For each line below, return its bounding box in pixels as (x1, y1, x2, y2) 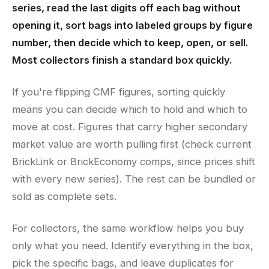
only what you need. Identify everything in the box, (12, 240, 253, 252)
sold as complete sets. (12, 190, 116, 203)
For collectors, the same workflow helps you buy (12, 222, 244, 235)
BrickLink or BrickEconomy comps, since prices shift (12, 156, 255, 168)
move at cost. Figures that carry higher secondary (12, 121, 247, 133)
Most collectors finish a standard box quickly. (12, 54, 232, 67)
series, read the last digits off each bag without (12, 2, 241, 14)
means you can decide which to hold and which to (12, 103, 247, 116)
